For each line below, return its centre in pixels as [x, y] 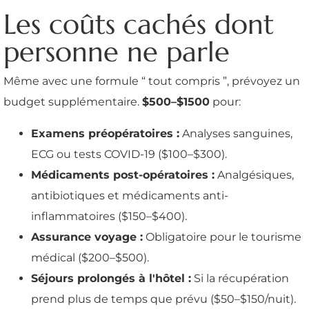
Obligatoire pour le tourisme [222, 237]
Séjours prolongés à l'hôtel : [111, 279]
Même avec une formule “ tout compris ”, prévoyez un [152, 81]
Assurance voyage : [87, 237]
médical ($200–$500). [90, 258]
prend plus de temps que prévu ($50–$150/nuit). [163, 299]
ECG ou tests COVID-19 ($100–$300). [129, 154]
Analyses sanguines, [236, 134]
